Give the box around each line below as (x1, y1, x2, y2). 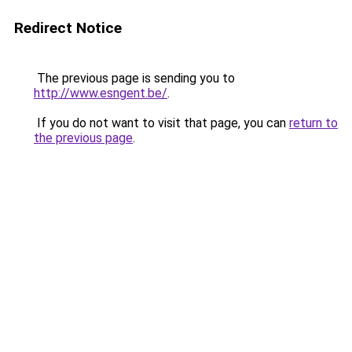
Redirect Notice (14, 19, 122, 37)
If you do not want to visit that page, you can (34, 115, 289, 130)
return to (289, 115, 338, 130)
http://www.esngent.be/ (34, 86, 167, 101)
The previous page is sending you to (34, 71, 235, 86)
